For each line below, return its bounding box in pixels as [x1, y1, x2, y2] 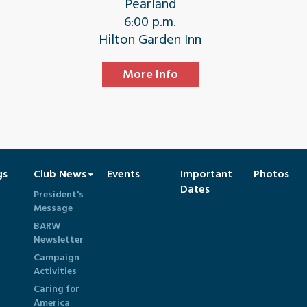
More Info [122, 64, 178, 84]
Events [107, 165, 140, 183]
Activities [34, 263, 77, 279]
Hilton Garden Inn [99, 29, 202, 51]
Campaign [34, 249, 79, 265]
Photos [254, 165, 289, 183]
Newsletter [34, 232, 84, 247]
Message [34, 200, 73, 216]
